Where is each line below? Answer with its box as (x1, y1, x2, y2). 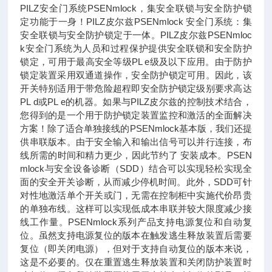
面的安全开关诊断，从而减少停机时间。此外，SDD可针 (20, 177, 252, 187)
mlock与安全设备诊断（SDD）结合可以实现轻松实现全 (20, 163, 252, 174)
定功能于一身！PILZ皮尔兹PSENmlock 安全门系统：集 (20, 16, 252, 27)
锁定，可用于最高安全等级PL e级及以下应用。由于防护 (20, 56, 252, 67)
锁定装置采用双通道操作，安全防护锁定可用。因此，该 (20, 70, 252, 80)
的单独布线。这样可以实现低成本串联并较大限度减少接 (20, 203, 252, 214)
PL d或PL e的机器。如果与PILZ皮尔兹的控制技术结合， (20, 97, 252, 107)
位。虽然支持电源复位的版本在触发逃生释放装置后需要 (20, 230, 252, 240)
